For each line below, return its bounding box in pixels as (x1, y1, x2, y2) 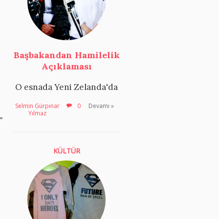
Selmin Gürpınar (15, 101, 60, 110)
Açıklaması (41, 60, 92, 72)
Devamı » (88, 101, 114, 110)
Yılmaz (28, 109, 46, 117)
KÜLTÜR (53, 146, 80, 155)
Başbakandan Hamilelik (13, 49, 120, 61)
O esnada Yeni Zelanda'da (15, 81, 118, 92)
